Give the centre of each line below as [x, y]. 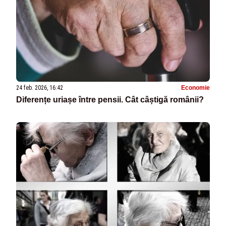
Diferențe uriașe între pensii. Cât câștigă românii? [110, 100]
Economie [195, 88]
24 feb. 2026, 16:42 [40, 88]
